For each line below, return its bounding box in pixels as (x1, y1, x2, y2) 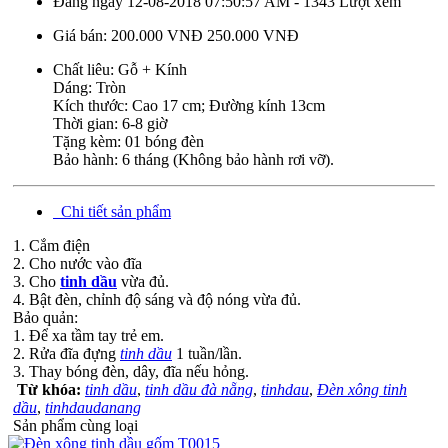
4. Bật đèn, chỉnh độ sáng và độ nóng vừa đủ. (13, 290, 301, 308)
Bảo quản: (13, 308, 78, 326)
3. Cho (13, 272, 60, 290)
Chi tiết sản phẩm (61, 202, 171, 220)
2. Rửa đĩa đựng (13, 344, 120, 362)
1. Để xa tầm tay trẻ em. (13, 326, 164, 344)
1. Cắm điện (13, 236, 90, 254)
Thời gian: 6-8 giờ (53, 114, 167, 132)
